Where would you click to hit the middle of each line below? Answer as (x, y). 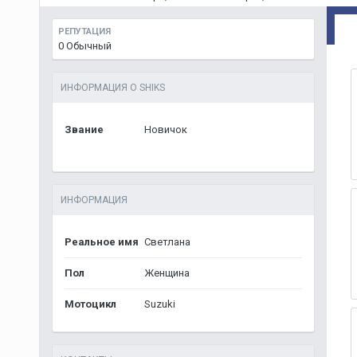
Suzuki (159, 304)
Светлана (167, 242)
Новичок (165, 129)
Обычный (88, 46)
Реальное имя (101, 242)
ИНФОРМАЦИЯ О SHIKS (112, 88)
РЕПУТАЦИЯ (84, 31)
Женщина (167, 273)
